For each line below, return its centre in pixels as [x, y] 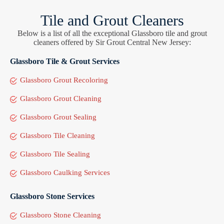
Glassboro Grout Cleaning [61, 98]
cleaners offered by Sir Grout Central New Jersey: [112, 42]
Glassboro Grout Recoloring [64, 80]
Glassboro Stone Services [52, 196]
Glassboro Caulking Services [65, 172]
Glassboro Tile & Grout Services [65, 61]
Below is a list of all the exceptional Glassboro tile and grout [112, 33]
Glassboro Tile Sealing [55, 154]
